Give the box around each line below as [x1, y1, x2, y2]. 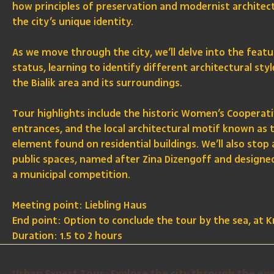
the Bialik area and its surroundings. [12, 76, 183, 91]
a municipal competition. [12, 168, 131, 183]
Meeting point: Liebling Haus [12, 198, 147, 213]
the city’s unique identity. [12, 15, 134, 30]
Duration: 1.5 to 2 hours [12, 229, 123, 244]
